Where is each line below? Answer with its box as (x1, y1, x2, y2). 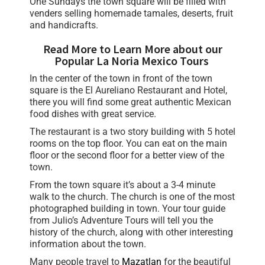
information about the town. (30, 238, 146, 250)
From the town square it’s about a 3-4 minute (30, 179, 215, 190)
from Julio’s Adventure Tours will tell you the (30, 214, 213, 226)
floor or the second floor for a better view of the (30, 149, 224, 161)
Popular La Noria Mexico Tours (54, 53, 211, 68)
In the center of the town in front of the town (30, 72, 212, 84)
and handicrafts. (30, 19, 98, 31)
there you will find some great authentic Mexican (30, 96, 231, 108)
